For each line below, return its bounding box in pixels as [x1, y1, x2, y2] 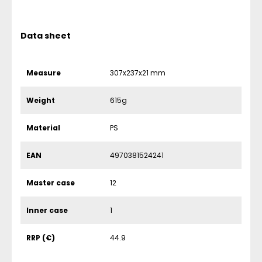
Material [26, 123, 60, 133]
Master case [26, 178, 75, 188]
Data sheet [20, 30, 71, 42]
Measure [26, 68, 61, 78]
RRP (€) [26, 233, 55, 243]
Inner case [26, 205, 68, 215]
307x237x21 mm [110, 68, 166, 78]
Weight [26, 95, 55, 105]
